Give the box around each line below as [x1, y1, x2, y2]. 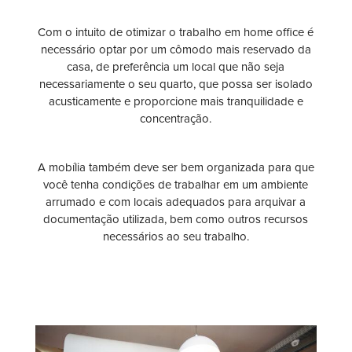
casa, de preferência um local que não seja [67, 60, 285, 75]
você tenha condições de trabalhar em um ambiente [43, 178, 309, 192]
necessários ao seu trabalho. [102, 229, 249, 244]
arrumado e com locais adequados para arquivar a [46, 195, 306, 210]
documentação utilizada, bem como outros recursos [43, 212, 309, 227]
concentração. [140, 112, 212, 126]
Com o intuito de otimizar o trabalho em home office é [38, 25, 314, 40]
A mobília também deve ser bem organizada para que [37, 160, 314, 175]
